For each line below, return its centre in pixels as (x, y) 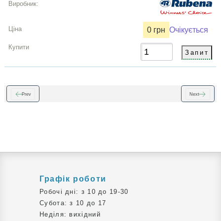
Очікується (189, 30)
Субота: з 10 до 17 (73, 203)
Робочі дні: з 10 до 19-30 (84, 192)
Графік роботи (73, 179)
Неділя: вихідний (70, 215)
